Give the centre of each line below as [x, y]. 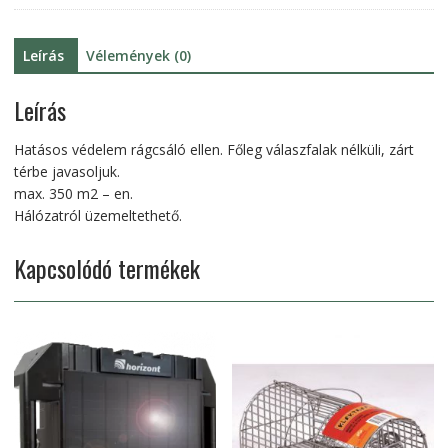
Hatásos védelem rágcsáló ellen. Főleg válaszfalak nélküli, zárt [213, 149]
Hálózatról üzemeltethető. [97, 215]
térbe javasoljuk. [66, 171]
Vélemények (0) [138, 56]
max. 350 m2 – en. [73, 193]
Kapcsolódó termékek [106, 267]
